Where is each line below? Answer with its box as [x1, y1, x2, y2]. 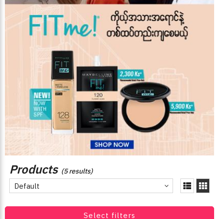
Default [14, 181, 40, 191]
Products [9, 161, 58, 177]
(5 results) [61, 167, 93, 175]
